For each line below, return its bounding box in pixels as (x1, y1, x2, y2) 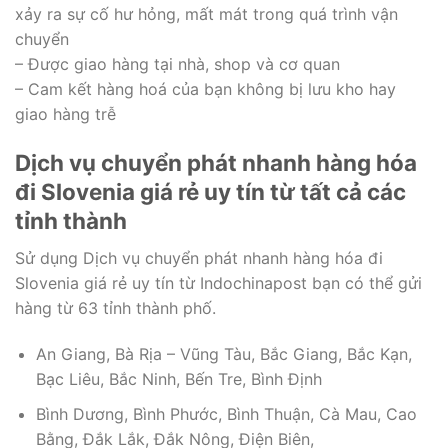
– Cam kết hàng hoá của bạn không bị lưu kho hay (15, 79, 396, 100)
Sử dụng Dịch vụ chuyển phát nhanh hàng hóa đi (15, 248, 383, 269)
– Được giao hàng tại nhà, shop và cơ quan (15, 54, 340, 75)
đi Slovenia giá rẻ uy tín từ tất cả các (15, 178, 406, 206)
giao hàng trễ (15, 104, 116, 125)
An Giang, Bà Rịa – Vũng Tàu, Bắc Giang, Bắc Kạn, (35, 344, 412, 365)
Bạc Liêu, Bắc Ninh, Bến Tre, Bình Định (35, 369, 322, 390)
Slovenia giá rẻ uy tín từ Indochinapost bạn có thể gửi (15, 273, 422, 294)
